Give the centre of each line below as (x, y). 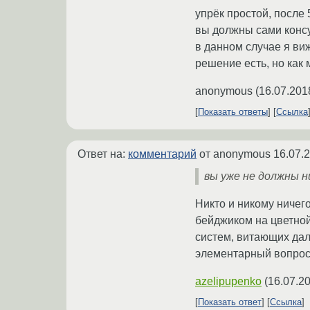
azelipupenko (228, 282)
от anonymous (235, 154)
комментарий (162, 154)
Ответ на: (103, 154)
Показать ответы (233, 112)
